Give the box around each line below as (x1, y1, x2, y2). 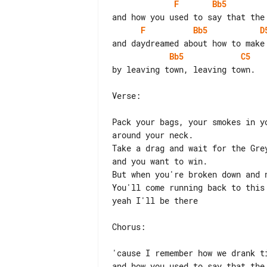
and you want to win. (112, 156, 207, 167)
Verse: (112, 90, 141, 101)
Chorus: (112, 221, 145, 232)
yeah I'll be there (112, 195, 198, 206)
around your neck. (112, 129, 193, 141)
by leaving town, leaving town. (112, 64, 255, 75)
